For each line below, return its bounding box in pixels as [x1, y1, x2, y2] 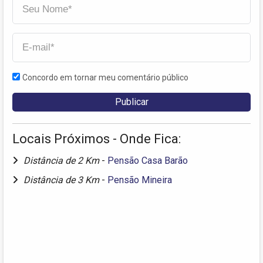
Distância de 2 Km [23, 155, 102, 167]
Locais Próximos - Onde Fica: [12, 131, 181, 147]
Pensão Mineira [107, 174, 172, 186]
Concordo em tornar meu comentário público [22, 73, 188, 83]
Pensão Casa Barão [107, 155, 188, 167]
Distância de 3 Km [23, 174, 102, 186]
